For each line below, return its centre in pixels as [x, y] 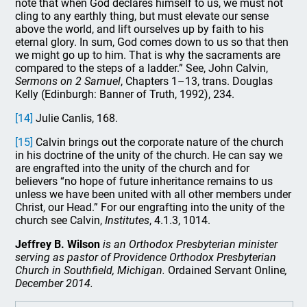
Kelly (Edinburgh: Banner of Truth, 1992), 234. [125, 94]
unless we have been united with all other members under [153, 194]
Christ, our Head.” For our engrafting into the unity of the [150, 207]
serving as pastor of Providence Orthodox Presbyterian [146, 257]
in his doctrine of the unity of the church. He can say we [149, 155]
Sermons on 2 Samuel [68, 81]
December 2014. [54, 283]
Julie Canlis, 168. [76, 118]
